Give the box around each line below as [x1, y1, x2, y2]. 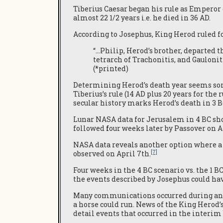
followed [73, 123, 106, 133]
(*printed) [93, 64, 128, 73]
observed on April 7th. [73, 149, 151, 158]
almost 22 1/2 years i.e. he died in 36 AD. [73, 13, 211, 22]
